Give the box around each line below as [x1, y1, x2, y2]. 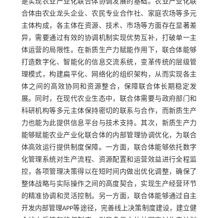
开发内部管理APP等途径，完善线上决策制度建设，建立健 [21, 204, 197, 212]
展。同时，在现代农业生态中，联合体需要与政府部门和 [21, 95, 197, 103]
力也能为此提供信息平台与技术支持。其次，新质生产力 [21, 119, 197, 127]
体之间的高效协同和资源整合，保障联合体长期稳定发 [21, 83, 197, 91]
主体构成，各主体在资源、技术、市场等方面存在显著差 [21, 22, 197, 30]
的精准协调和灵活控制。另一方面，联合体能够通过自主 [21, 192, 197, 200]
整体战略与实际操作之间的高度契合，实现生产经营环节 [21, 180, 197, 188]
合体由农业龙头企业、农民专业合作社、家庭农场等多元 [21, 10, 197, 18]
